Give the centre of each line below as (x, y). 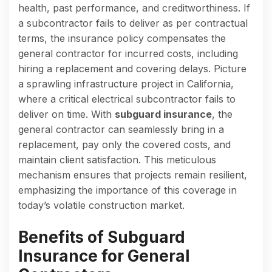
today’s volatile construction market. (101, 205)
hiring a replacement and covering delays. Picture (132, 68)
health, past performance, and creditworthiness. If (134, 8)
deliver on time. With (66, 114)
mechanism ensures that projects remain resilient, (133, 175)
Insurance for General (104, 256)
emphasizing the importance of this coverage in (127, 190)
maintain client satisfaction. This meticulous (117, 159)
